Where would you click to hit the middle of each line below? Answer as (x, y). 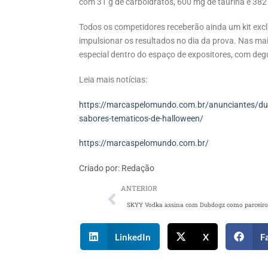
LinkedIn (133, 237)
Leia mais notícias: (113, 80)
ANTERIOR (139, 188)
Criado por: (99, 169)
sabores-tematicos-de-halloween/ (141, 118)
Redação (137, 169)
